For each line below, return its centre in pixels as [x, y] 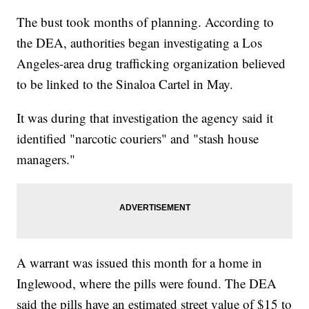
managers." [46, 159]
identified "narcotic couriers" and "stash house [138, 139]
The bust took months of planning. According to [146, 22]
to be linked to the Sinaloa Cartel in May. [125, 84]
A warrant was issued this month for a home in [140, 263]
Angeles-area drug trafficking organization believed [151, 63]
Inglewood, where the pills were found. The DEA [147, 283]
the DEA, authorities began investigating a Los [140, 43]
